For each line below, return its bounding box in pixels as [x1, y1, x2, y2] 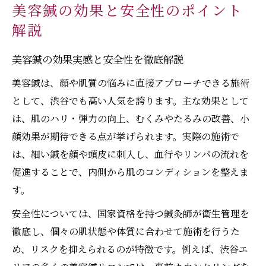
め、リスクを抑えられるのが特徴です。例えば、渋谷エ [12, 242, 248, 256]
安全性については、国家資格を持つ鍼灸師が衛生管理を [12, 207, 249, 221]
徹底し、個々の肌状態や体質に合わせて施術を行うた [12, 224, 240, 239]
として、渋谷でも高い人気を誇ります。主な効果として [12, 94, 249, 108]
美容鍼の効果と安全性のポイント [12, 2, 243, 22]
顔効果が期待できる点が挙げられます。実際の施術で [12, 129, 239, 144]
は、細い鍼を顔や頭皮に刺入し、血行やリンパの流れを [12, 147, 249, 161]
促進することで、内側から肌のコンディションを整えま [12, 165, 249, 179]
